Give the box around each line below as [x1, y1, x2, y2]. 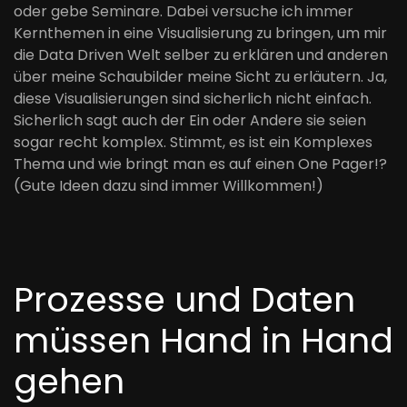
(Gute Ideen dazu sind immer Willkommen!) [14, 175, 323, 196]
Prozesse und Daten [14, 275, 355, 323]
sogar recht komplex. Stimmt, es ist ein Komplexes [14, 132, 372, 153]
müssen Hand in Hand [14, 316, 393, 364]
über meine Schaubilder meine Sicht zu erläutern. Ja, [14, 66, 387, 87]
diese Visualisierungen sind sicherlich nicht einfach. [14, 88, 372, 109]
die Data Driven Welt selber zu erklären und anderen [14, 45, 388, 65]
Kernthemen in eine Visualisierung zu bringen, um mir [14, 23, 387, 44]
